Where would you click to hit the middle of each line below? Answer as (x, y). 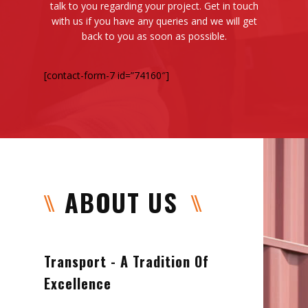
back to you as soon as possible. (154, 36)
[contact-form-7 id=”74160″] (107, 75)
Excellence (78, 283)
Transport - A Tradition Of (126, 261)
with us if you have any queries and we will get (154, 21)
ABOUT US (121, 201)
